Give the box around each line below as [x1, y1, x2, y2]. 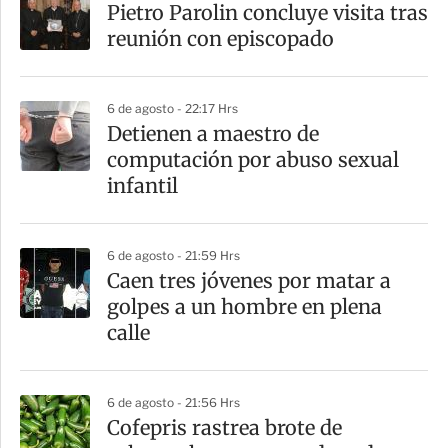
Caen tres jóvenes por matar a [107, 268, 391, 294]
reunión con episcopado [107, 26, 334, 52]
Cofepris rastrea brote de [107, 415, 342, 441]
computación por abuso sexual [107, 147, 399, 173]
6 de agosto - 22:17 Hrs [107, 101, 238, 117]
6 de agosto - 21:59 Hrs [107, 248, 240, 264]
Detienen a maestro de [107, 121, 319, 147]
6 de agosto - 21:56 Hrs [107, 395, 240, 411]
